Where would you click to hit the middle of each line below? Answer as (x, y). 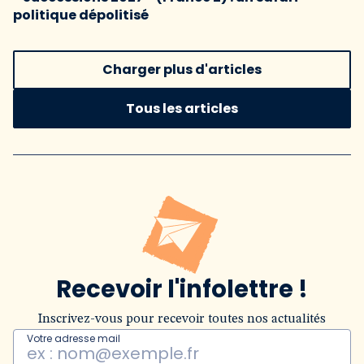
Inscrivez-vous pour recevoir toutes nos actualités (182, 319)
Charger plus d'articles (182, 69)
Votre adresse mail (74, 338)
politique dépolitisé (81, 15)
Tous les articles (182, 108)
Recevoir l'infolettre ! (182, 289)
